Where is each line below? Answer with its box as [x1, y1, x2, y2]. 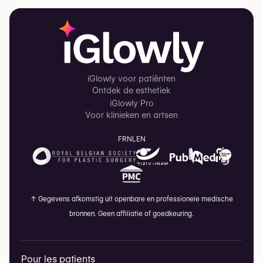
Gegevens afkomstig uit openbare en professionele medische [36, 195, 233, 203]
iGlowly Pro [109, 99, 154, 108]
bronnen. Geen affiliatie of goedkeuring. [69, 210, 194, 218]
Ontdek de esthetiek [92, 86, 171, 95]
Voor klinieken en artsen [85, 110, 178, 120]
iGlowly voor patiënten [87, 74, 176, 83]
